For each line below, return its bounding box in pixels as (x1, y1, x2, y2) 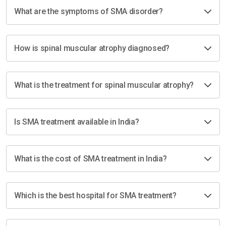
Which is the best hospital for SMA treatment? (14, 191, 177, 200)
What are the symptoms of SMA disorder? (14, 7, 163, 16)
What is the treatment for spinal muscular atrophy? (14, 80, 194, 90)
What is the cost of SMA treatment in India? (14, 154, 167, 163)
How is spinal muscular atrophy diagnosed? (14, 43, 169, 53)
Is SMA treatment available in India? (14, 117, 139, 127)
